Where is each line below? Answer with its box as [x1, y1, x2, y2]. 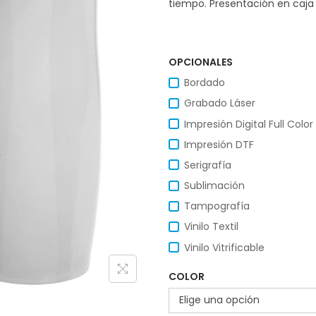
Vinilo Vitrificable [184, 240, 265, 255]
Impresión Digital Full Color [184, 116, 313, 131]
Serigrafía [184, 157, 231, 172]
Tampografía [184, 199, 250, 214]
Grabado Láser [184, 96, 255, 111]
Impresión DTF [184, 137, 254, 152]
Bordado [184, 75, 225, 90]
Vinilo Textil [184, 219, 238, 234]
